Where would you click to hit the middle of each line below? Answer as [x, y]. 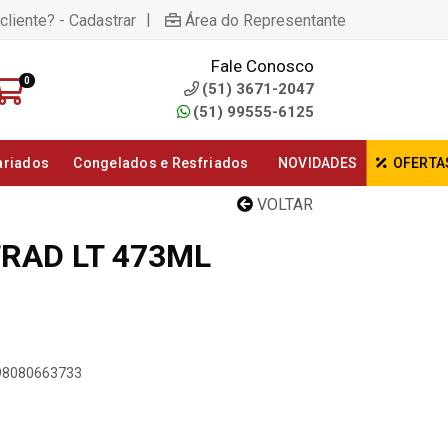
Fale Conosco [262, 66]
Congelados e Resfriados [161, 163]
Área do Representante [265, 20]
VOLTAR [283, 204]
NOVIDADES [317, 163]
